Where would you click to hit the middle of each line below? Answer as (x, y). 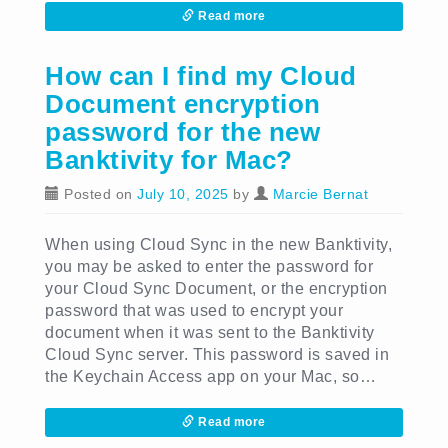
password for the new (182, 132)
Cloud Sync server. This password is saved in (217, 354)
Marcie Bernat (320, 194)
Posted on (98, 194)
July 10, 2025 (183, 194)
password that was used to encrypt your (194, 310)
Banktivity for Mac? (169, 160)
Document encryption (183, 104)
